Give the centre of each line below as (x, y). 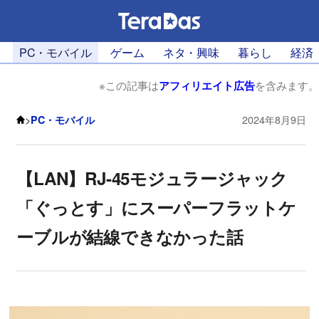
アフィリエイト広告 (207, 86)
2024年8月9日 (274, 119)
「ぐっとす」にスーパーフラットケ (156, 208)
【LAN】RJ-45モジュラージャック (152, 178)
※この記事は (129, 85)
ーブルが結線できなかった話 (130, 237)
